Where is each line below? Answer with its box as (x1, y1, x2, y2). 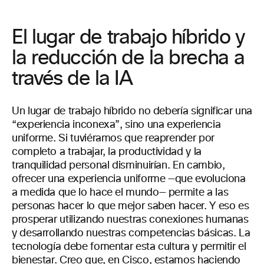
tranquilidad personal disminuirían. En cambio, (12, 160, 225, 171)
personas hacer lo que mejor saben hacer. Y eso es (12, 201, 249, 212)
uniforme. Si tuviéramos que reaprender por (12, 133, 214, 144)
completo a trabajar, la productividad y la (12, 147, 202, 157)
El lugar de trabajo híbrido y (12, 28, 245, 48)
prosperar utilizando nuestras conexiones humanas (12, 214, 249, 225)
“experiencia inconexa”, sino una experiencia (12, 120, 221, 130)
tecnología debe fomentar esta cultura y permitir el (12, 242, 246, 252)
